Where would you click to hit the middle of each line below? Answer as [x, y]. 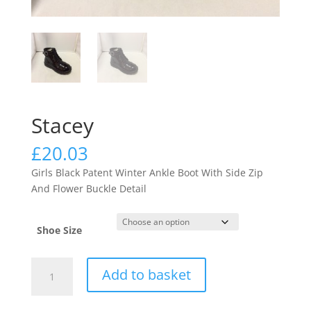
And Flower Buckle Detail [89, 189]
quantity [50, 281]
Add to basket [146, 275]
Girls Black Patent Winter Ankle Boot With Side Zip [147, 173]
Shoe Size [59, 230]
